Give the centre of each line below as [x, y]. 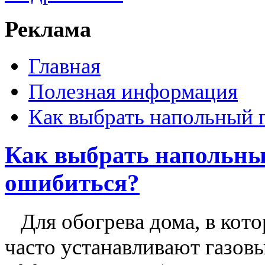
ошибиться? [72, 183]
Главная [64, 66]
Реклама [48, 29]
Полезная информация [133, 91]
